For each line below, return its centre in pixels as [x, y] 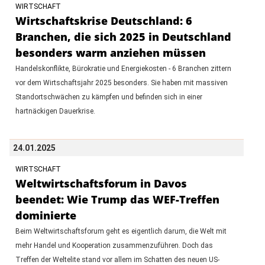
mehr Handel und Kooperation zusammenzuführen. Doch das [114, 245]
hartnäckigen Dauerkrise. [55, 111]
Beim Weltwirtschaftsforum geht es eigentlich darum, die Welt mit [121, 231]
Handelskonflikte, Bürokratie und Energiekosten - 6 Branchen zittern [123, 68]
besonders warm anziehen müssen [110, 52]
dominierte [46, 215]
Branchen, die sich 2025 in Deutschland [123, 36]
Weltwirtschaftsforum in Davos [101, 183]
